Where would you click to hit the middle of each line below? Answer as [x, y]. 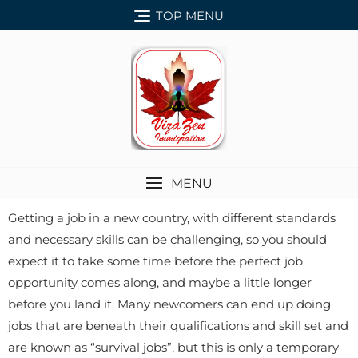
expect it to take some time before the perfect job [155, 261]
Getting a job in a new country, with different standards [172, 217]
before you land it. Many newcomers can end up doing [169, 304]
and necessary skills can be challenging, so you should [167, 239]
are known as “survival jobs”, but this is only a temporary [173, 347]
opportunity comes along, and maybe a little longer [160, 282]
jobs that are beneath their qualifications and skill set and [178, 325]
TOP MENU [190, 15]
